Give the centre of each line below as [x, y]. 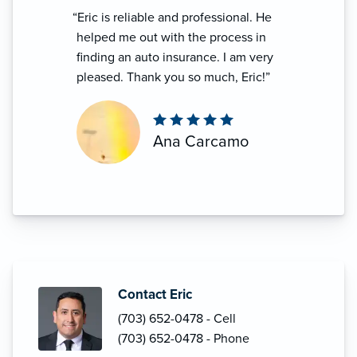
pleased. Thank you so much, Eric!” [173, 77]
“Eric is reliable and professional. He [173, 17]
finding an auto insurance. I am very [175, 57]
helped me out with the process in [171, 37]
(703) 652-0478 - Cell [177, 318]
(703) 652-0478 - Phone [184, 338]
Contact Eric [155, 294]
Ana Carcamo [201, 142]
